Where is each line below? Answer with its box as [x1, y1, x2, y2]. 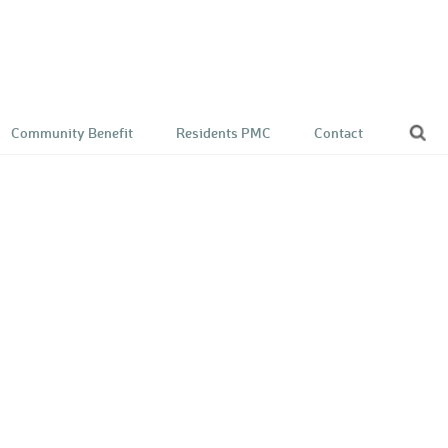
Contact [314, 123, 363, 143]
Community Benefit [11, 123, 133, 143]
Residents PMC [176, 123, 271, 143]
